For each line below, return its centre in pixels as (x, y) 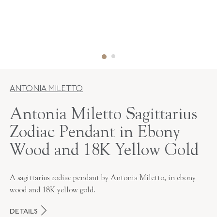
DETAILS (24, 212)
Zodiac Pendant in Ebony (95, 133)
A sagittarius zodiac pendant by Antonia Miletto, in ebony (103, 178)
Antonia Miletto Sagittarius (103, 115)
